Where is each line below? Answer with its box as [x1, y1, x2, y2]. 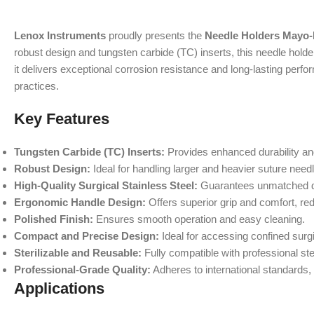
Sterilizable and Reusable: [14, 247, 142, 259]
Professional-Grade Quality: [14, 264, 151, 275]
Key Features [14, 110, 109, 128]
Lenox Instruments [14, 29, 106, 41]
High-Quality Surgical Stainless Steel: [14, 179, 198, 191]
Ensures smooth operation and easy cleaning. [93, 213, 305, 225]
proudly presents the [106, 29, 205, 41]
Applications [14, 280, 104, 297]
